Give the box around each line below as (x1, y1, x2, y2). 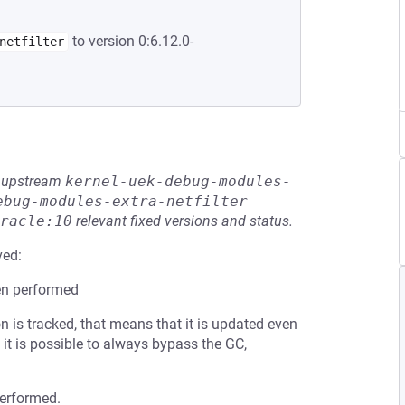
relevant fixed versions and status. (72, 212, 293, 230)
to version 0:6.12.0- (69, 33, 193, 50)
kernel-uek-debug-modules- (65, 173, 291, 190)
